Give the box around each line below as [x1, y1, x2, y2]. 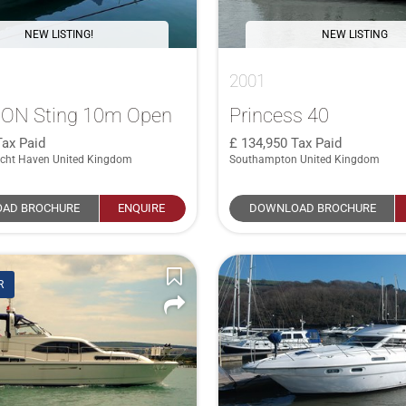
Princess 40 [228, 102, 329, 127]
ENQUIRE [118, 200, 166, 215]
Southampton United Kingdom [228, 152, 380, 166]
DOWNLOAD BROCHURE [249, 200, 377, 215]
